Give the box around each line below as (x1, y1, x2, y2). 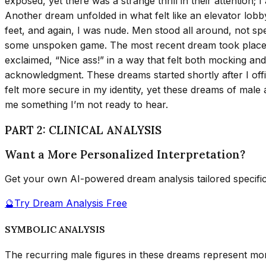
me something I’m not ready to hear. (5, 99, 168, 111)
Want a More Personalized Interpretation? (5, 147, 245, 161)
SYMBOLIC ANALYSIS (5, 223, 105, 235)
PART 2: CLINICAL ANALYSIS (5, 123, 161, 138)
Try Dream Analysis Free (14, 197, 127, 210)
